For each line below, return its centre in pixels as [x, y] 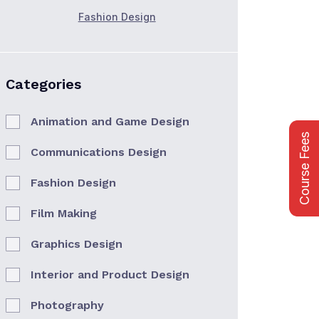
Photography [67, 305]
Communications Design [99, 152]
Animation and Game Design [110, 121]
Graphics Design [77, 244]
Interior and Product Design [110, 274]
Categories [43, 84]
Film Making [64, 213]
